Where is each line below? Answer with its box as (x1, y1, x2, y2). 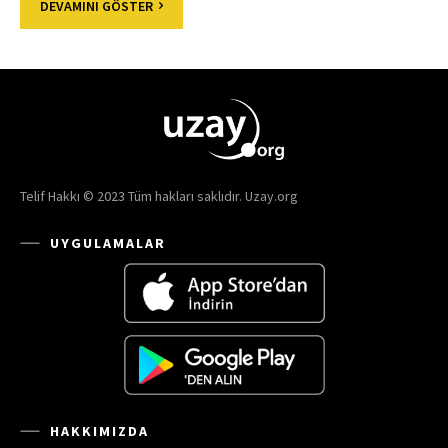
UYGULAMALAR (50, 234, 166, 253)
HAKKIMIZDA (50, 422, 149, 441)
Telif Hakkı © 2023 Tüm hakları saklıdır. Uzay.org (20, 187, 298, 206)
